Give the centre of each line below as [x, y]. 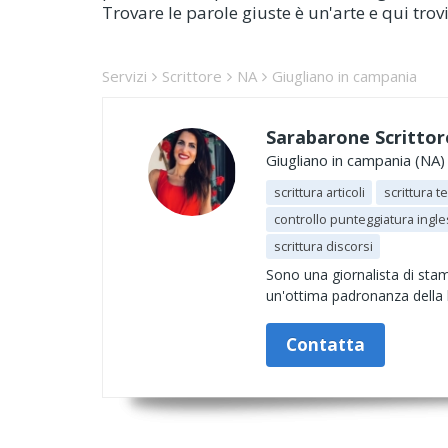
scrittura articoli [319, 192]
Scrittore [192, 76]
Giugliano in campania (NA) [355, 160]
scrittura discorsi [323, 246]
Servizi [124, 76]
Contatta [325, 344]
